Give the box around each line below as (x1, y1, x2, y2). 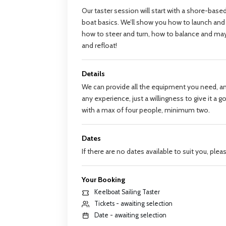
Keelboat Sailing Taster (94, 188, 160, 196)
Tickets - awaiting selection (94, 200, 173, 208)
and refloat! (82, 41, 118, 50)
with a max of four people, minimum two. (82, 105, 212, 115)
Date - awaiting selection (94, 211, 167, 219)
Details (82, 69, 105, 79)
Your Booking (82, 175, 126, 185)
